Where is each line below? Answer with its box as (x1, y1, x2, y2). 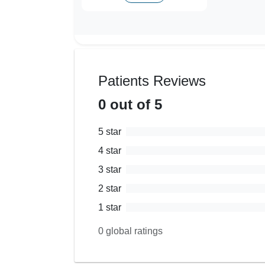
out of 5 (106, 96, 162, 112)
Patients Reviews (98, 72, 206, 89)
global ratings (104, 225, 163, 236)
